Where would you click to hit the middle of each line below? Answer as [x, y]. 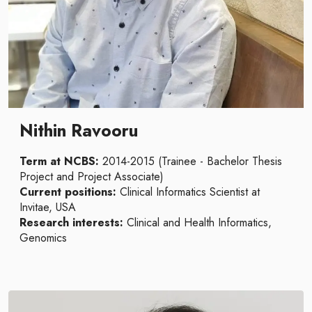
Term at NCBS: [61, 161]
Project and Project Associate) [92, 177]
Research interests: [73, 223]
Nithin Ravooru [79, 131]
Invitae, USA [48, 207]
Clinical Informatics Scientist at [190, 192]
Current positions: [70, 192]
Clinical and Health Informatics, [199, 223]
